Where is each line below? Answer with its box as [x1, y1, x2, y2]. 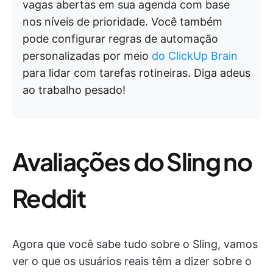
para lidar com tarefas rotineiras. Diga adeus [23, 66, 250, 79]
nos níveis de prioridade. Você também [23, 15, 222, 28]
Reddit [12, 182, 85, 213]
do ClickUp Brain [152, 49, 238, 62]
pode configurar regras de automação [23, 32, 218, 45]
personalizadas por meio [23, 49, 152, 62]
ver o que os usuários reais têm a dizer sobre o [12, 254, 252, 268]
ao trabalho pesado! [23, 83, 126, 96]
